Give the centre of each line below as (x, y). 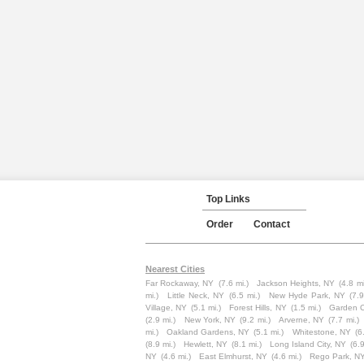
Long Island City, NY (308, 344)
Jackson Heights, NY (296, 283)
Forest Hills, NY (258, 308)
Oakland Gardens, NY (208, 332)
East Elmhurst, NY (233, 356)
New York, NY (210, 320)
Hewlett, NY (206, 344)
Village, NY (167, 308)
